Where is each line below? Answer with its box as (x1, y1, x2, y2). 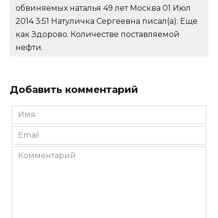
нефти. (16, 42, 43, 52)
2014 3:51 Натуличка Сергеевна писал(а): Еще (16, 16, 198, 26)
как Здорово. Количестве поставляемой (16, 29, 180, 39)
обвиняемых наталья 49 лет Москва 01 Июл (16, 3, 191, 13)
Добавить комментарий (10, 83, 138, 95)
